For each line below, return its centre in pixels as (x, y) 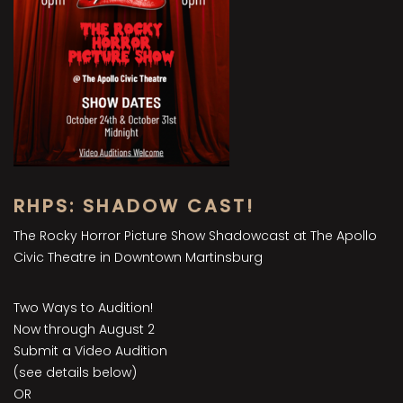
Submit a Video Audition (90, 351)
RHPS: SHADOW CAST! (134, 206)
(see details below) (75, 373)
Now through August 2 (84, 330)
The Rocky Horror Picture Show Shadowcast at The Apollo (195, 236)
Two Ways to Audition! (83, 308)
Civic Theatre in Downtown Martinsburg (138, 258)
